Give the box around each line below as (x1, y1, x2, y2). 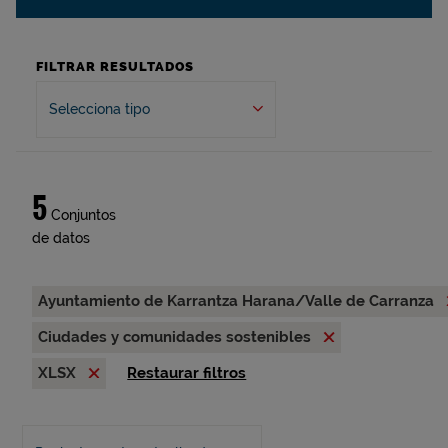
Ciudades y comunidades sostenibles (38, 328, 315, 346)
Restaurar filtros (127, 364, 247, 382)
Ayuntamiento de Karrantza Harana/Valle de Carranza (38, 292, 438, 310)
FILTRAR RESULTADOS (36, 59, 194, 74)
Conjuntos (47, 207, 116, 223)
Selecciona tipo (49, 101, 150, 117)
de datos (32, 230, 90, 246)
